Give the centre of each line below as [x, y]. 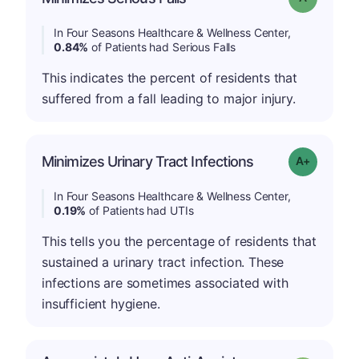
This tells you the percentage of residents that [179, 241]
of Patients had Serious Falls [162, 47]
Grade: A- [332, 160]
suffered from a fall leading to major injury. [169, 99]
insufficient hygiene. [101, 304]
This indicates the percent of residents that [169, 78]
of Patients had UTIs [140, 210]
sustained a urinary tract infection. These [163, 262]
